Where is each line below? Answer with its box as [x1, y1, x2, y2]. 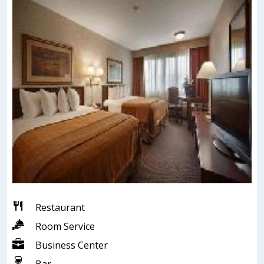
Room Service [35, 220, 95, 233]
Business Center [35, 239, 108, 252]
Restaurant [35, 201, 85, 214]
